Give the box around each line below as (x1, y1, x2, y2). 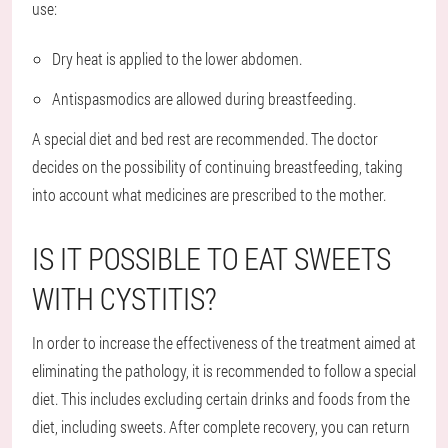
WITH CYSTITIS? (32, 279, 217, 319)
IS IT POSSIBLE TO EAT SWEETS (32, 239, 391, 279)
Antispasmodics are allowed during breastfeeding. (52, 88, 356, 110)
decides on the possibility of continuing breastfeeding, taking (32, 156, 403, 178)
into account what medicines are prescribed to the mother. (32, 184, 386, 206)
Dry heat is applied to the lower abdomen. (52, 48, 302, 70)
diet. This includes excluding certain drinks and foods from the (32, 388, 410, 410)
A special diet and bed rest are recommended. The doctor (32, 128, 378, 150)
